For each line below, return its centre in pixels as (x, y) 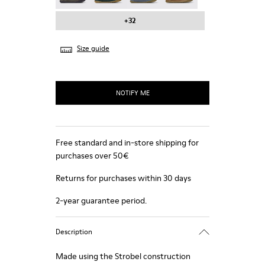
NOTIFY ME (132, 93)
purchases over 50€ (92, 156)
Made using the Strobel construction (123, 256)
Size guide (93, 49)
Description (74, 231)
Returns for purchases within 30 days (123, 178)
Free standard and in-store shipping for (127, 143)
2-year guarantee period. (101, 201)
